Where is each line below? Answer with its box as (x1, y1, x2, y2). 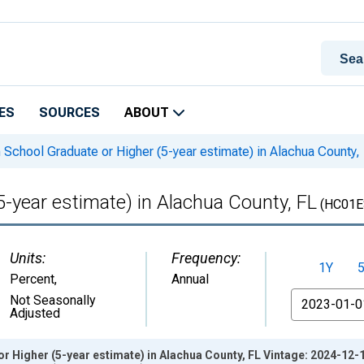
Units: (10, 249, 45, 266)
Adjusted (10, 305, 60, 321)
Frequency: (171, 249, 240, 266)
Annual (171, 271, 209, 287)
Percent (10, 271, 54, 287)
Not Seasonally (10, 292, 96, 308)
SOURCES (39, 105, 100, 120)
